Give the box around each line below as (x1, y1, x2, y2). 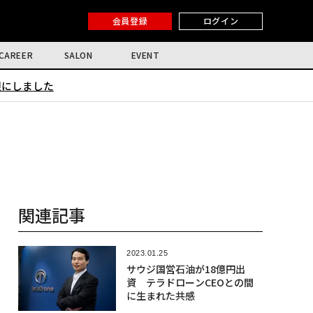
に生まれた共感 (126, 289, 195, 303)
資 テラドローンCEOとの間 (126, 275, 254, 289)
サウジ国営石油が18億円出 (126, 262, 245, 276)
